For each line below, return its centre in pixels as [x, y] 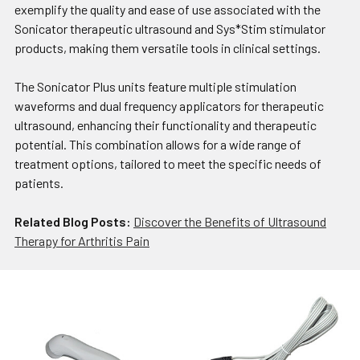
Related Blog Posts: [73, 222]
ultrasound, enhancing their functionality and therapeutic [166, 125]
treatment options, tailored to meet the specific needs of [168, 164]
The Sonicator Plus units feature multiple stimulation [155, 87]
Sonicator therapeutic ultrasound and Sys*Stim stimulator [170, 29]
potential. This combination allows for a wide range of [158, 145]
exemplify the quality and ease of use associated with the [168, 10]
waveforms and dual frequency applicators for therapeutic [169, 106]
